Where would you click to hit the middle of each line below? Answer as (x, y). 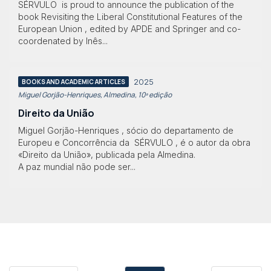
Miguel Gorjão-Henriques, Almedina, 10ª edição (95, 94)
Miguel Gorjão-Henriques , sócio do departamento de (126, 131)
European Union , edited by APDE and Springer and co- (129, 28)
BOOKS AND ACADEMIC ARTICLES (73, 81)
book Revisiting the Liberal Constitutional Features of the (130, 16)
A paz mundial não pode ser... (77, 167)
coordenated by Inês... (63, 41)
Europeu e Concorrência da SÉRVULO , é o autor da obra (134, 143)
